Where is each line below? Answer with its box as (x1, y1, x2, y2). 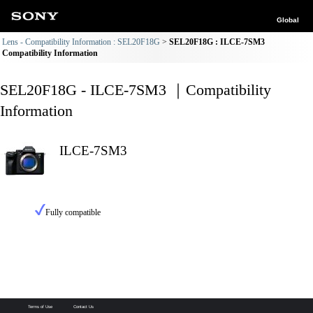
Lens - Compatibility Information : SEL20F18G (2, 37, 160, 47)
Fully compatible (45, 208, 101, 217)
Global (277, 16, 299, 24)
